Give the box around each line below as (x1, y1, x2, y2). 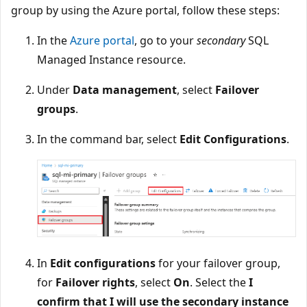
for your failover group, (156, 256, 280, 271)
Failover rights (56, 275, 135, 291)
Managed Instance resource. (37, 52, 186, 68)
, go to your (134, 33, 197, 49)
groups (37, 101, 75, 117)
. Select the (190, 275, 249, 291)
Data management (73, 82, 177, 98)
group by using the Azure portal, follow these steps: (11, 3, 280, 19)
